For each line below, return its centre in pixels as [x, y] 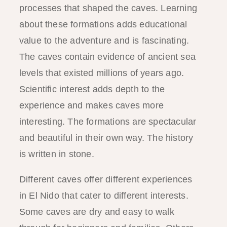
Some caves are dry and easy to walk [97, 212]
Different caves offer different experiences [106, 179]
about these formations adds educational [103, 24]
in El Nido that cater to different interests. [104, 195]
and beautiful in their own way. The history [106, 138]
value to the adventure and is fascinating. [104, 40]
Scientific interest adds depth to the [92, 89]
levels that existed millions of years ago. [102, 73]
